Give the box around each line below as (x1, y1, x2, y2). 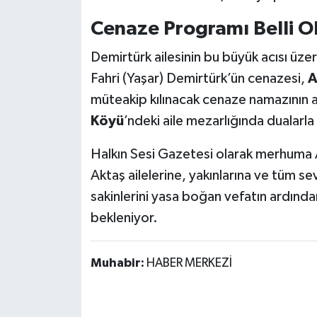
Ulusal (38, 143, 76, 155)
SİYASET (38, 71, 88, 83)
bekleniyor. (90, 211, 158, 226)
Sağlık (38, 35, 76, 47)
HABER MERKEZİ (146, 257, 232, 270)
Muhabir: (90, 257, 146, 270)
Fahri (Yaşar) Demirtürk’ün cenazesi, (90, 71, 308, 86)
